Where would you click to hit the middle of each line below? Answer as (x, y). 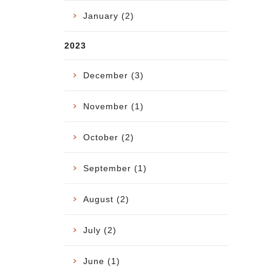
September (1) (115, 168)
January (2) (109, 15)
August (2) (106, 199)
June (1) (102, 261)
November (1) (114, 106)
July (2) (100, 230)
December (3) (114, 75)
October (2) (109, 137)
